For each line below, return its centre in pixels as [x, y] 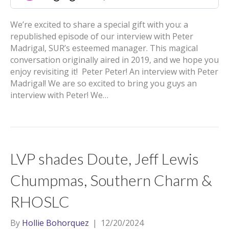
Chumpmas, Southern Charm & [111, 180]
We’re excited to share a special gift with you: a [99, 25]
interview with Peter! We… [59, 95]
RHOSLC [40, 201]
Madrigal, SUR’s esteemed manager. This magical [104, 48]
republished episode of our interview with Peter [102, 36]
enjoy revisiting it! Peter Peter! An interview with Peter [114, 72]
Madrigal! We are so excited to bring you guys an [104, 83]
